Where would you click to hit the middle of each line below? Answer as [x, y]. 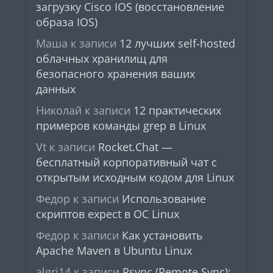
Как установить [162, 235]
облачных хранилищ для [102, 58]
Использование [164, 199]
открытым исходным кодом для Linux [135, 177]
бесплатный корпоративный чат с [126, 162]
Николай [59, 110]
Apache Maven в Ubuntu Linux [114, 250]
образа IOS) [67, 22]
